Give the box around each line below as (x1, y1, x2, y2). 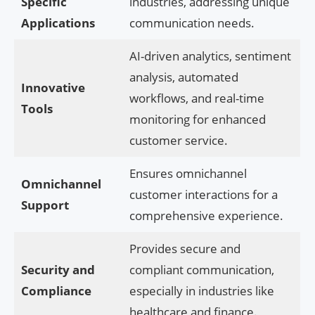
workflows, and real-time (129, 90, 264, 107)
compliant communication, (129, 262, 274, 278)
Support (20, 197, 69, 214)
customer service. (129, 132, 228, 149)
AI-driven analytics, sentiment (129, 48, 291, 65)
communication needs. (129, 15, 255, 32)
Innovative (20, 79, 85, 96)
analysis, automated (129, 69, 238, 86)
